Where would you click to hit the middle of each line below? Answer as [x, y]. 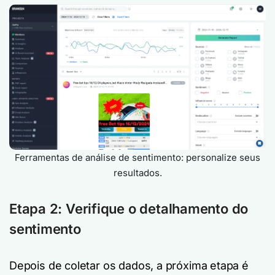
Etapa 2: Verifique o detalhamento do [129, 209]
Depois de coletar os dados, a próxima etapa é [129, 266]
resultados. [137, 173]
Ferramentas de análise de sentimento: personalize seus [137, 158]
